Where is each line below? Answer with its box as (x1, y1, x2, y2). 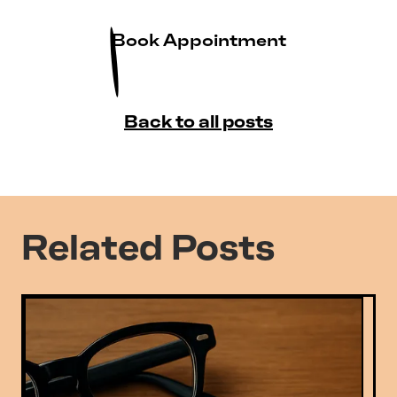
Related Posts (21, 225, 275, 269)
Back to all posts (124, 110, 273, 132)
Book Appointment (111, 28, 286, 51)
